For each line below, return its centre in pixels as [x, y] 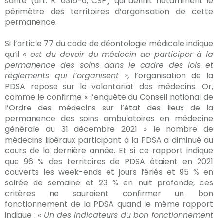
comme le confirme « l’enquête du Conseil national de [109, 97]
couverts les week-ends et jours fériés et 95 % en [109, 172]
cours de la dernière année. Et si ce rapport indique [109, 151]
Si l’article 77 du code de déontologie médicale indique [109, 44]
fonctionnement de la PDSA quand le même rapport [109, 204]
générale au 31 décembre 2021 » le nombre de [109, 129]
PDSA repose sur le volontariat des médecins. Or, [109, 86]
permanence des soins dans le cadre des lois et [109, 65]
